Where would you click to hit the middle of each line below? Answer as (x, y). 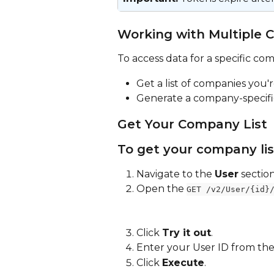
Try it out (187, 232)
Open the (161, 188)
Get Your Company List (192, 124)
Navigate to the (176, 174)
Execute (183, 262)
